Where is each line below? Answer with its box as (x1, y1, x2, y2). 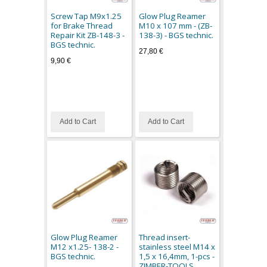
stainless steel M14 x (138, 241, 215, 252)
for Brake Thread (51, 20, 113, 31)
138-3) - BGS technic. (138, 29, 213, 41)
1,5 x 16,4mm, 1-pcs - (138, 250, 215, 262)
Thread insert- (138, 231, 190, 243)
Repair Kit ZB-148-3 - (51, 29, 125, 41)
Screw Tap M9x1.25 (51, 10, 122, 21)
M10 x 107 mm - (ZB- (138, 20, 212, 31)
